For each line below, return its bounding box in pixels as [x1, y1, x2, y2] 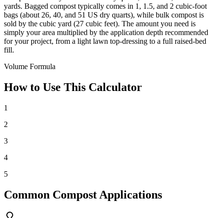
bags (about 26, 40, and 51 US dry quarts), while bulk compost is [4, 11, 204, 19]
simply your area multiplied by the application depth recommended [4, 28, 208, 37]
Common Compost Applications [4, 188, 162, 201]
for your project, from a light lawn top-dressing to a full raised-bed [4, 37, 206, 46]
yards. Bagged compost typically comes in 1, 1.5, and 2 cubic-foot [4, 2, 207, 11]
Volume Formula [4, 62, 55, 71]
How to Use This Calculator [4, 81, 142, 94]
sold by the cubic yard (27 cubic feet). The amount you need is [4, 19, 196, 28]
